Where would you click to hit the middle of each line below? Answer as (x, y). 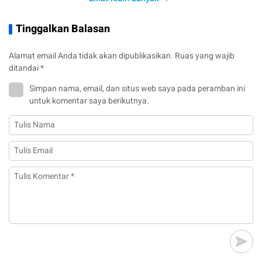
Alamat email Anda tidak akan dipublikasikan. (91, 56)
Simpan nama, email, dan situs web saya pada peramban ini (137, 89)
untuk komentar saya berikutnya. (89, 101)
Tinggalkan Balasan (63, 29)
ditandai (25, 68)
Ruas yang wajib (205, 56)
